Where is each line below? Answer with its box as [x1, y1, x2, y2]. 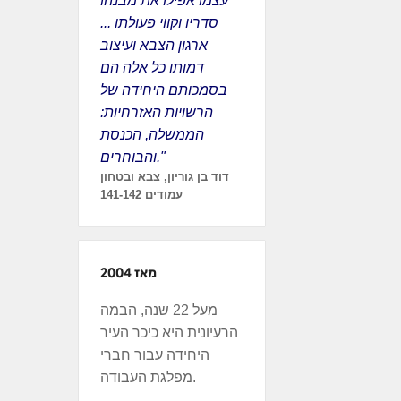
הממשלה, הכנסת [100, 127, 204, 142]
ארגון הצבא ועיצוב [100, 38, 208, 53]
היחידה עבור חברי [100, 347, 209, 363]
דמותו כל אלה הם [100, 60, 204, 75]
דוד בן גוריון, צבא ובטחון [100, 170, 229, 183]
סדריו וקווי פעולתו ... [100, 15, 218, 30]
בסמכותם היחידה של [100, 82, 227, 98]
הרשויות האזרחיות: [100, 105, 213, 120]
